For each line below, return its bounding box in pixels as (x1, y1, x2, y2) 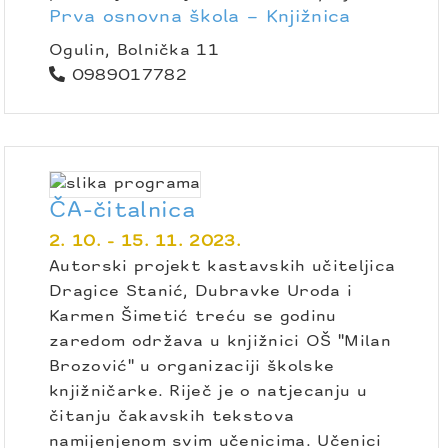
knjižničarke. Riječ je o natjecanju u (49, 383, 367, 400)
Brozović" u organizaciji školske (49, 358, 335, 375)
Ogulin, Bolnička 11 (49, 42, 220, 59)
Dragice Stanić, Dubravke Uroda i (49, 283, 353, 300)
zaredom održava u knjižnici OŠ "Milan (49, 333, 391, 350)
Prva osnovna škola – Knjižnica (49, 8, 351, 26)
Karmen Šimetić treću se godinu (49, 308, 337, 325)
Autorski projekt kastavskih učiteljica (49, 258, 396, 275)
